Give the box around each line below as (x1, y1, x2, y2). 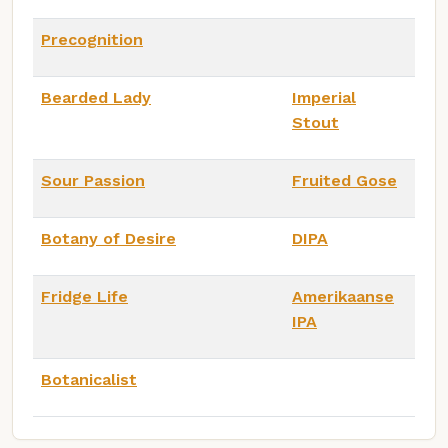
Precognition (41, 29, 143, 49)
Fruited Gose (292, 170, 397, 190)
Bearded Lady (41, 87, 151, 107)
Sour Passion (41, 170, 145, 190)
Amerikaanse (292, 286, 394, 306)
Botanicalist (41, 369, 137, 389)
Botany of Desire (41, 228, 176, 248)
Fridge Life (41, 286, 128, 306)
